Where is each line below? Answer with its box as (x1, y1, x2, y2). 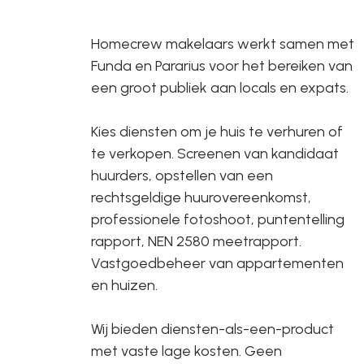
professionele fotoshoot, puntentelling (91, 210, 344, 228)
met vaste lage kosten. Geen (91, 342, 282, 360)
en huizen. (91, 276, 158, 294)
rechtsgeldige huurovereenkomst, (91, 188, 311, 206)
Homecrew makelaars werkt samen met (91, 35, 354, 53)
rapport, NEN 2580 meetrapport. (91, 232, 301, 250)
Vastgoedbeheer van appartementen (91, 254, 344, 272)
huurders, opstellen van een (91, 167, 273, 184)
